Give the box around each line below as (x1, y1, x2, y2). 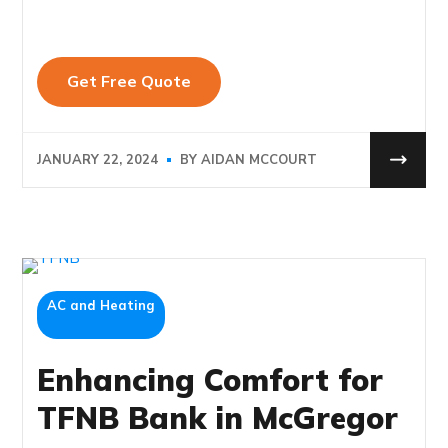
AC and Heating (47, 296, 156, 313)
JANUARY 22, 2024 (37, 151, 159, 170)
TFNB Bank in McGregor (37, 398, 399, 437)
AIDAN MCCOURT (201, 151, 318, 170)
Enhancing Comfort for (37, 360, 384, 399)
